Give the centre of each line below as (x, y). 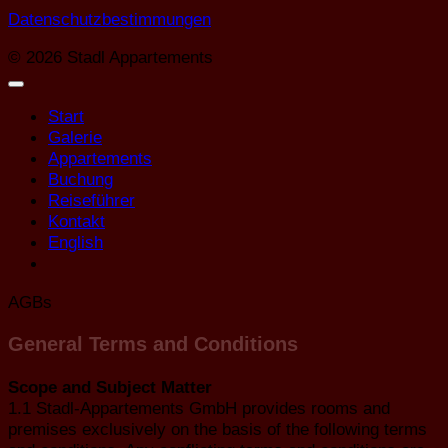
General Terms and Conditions (153, 344)
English (75, 242)
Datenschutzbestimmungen (109, 18)
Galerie (75, 137)
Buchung (80, 179)
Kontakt (76, 221)
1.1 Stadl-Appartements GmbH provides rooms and (199, 407)
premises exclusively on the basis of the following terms (217, 428)
